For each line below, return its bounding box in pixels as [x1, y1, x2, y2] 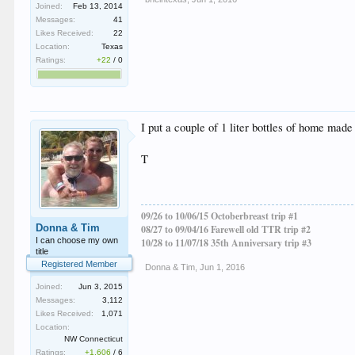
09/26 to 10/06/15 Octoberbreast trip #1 [141, 209, 299, 223]
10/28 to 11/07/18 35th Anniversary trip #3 [141, 236, 312, 250]
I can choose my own [36, 235, 119, 245]
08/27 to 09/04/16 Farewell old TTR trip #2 [141, 223, 311, 236]
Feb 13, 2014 [73, 2, 124, 10]
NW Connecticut [64, 334, 124, 343]
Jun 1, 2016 [200, 262, 246, 272]
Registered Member [41, 259, 118, 269]
